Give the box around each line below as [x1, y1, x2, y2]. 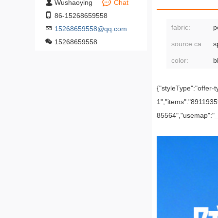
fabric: [171, 23, 190, 31]
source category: [201, 40, 208, 48]
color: [171, 56, 188, 64]
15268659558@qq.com [54, 25, 127, 33]
